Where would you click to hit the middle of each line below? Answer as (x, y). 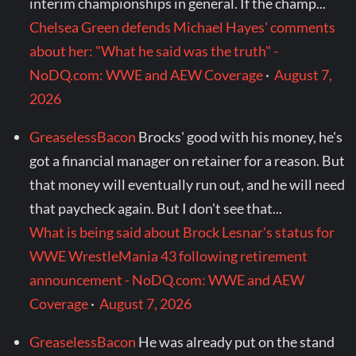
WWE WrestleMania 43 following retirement (169, 256)
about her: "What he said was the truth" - (154, 51)
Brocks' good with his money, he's (241, 137)
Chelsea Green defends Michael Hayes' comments (183, 27)
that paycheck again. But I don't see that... (156, 209)
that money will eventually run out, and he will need (188, 185)
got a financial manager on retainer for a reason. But (188, 161)
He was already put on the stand (237, 342)
